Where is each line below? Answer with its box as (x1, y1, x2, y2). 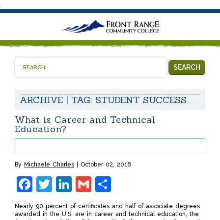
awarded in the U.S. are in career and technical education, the (15, 211, 199, 218)
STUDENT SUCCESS (95, 94, 187, 106)
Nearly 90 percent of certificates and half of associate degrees (15, 203, 200, 210)
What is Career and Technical (15, 114, 156, 126)
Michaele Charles (24, 161, 74, 168)
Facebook (32, 175, 104, 193)
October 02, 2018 (81, 161, 131, 168)
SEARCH (173, 63, 200, 71)
